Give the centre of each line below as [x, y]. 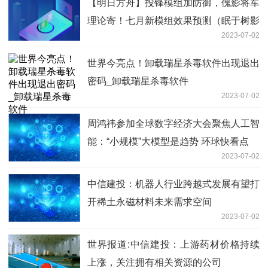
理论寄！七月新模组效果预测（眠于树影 [173, 21]
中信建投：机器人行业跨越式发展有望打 [173, 184]
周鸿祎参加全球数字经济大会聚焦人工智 [173, 124]
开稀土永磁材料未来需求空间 [150, 202]
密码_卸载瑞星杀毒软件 [138, 81]
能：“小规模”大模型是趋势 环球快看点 [168, 142]
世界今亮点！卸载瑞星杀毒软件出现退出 [173, 63]
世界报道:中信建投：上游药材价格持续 [173, 245]
